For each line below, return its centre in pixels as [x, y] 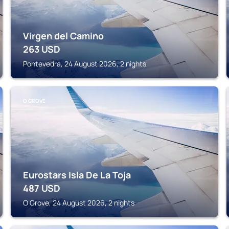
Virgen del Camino [64, 36]
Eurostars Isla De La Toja [77, 175]
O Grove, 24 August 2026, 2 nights [79, 203]
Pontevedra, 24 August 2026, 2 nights [85, 64]
